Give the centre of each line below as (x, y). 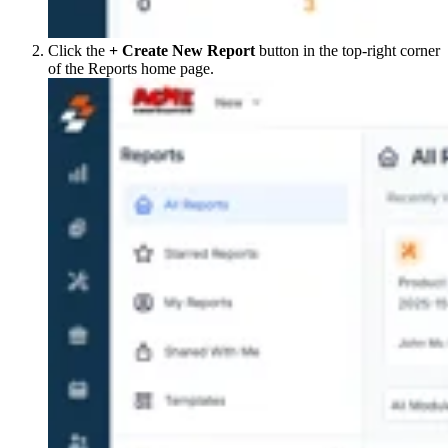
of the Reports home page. (134, 69)
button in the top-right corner (347, 51)
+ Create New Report (182, 51)
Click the (78, 51)
